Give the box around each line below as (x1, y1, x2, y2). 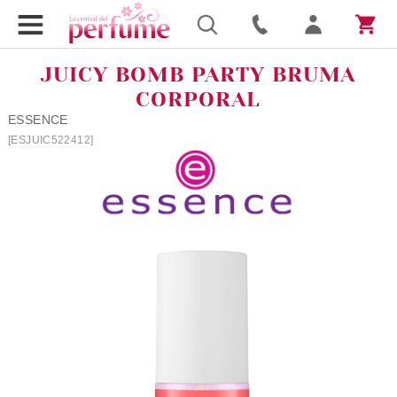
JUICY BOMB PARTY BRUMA (41, 62, 356, 87)
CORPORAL (136, 87, 261, 112)
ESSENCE (7, 113, 68, 127)
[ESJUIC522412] (7, 134, 94, 146)
